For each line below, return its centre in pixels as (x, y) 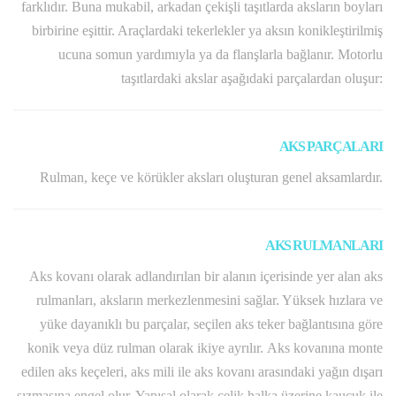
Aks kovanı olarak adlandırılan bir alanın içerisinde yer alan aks (206, 277)
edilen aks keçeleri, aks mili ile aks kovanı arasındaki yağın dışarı (202, 372)
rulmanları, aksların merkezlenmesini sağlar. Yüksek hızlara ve (209, 301)
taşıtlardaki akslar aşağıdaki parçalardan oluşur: (252, 79)
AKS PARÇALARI (331, 147)
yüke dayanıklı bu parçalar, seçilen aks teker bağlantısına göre (211, 324)
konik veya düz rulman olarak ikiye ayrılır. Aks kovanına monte (205, 348)
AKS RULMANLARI (324, 246)
